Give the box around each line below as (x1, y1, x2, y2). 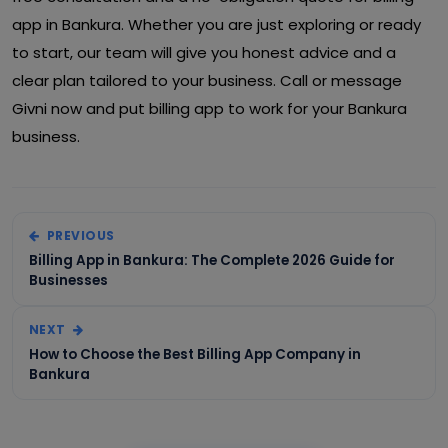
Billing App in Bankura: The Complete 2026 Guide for (29, 251, 395, 270)
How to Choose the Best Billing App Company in (29, 345, 361, 364)
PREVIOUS (43, 227, 115, 244)
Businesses (29, 271, 108, 290)
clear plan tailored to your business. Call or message (12, 70, 402, 91)
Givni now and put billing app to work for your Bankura (12, 98, 407, 119)
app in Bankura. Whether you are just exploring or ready (12, 14, 421, 35)
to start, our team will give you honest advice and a (12, 42, 396, 63)
